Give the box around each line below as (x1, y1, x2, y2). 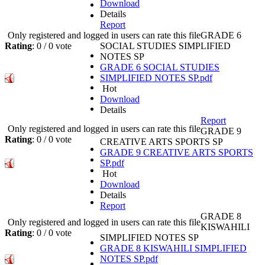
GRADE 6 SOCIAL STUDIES (100, 62, 219, 73)
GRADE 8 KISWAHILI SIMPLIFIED (100, 243, 247, 254)
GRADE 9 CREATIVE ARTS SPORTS (100, 147, 253, 158)
